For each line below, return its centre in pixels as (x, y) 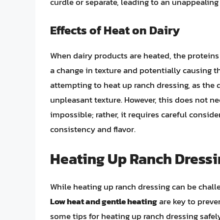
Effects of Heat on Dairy (115, 30)
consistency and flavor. (93, 129)
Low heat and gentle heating (104, 202)
